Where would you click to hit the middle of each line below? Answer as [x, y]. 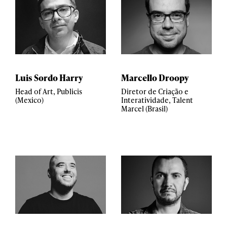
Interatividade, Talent [157, 100]
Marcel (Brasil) [144, 109]
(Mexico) [29, 100]
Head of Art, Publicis [49, 91]
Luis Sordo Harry [49, 78]
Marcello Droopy [155, 78]
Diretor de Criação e [155, 91]
